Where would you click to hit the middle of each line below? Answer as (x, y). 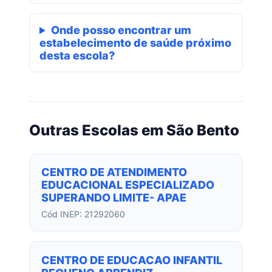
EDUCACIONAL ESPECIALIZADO (128, 185)
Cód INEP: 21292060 (83, 214)
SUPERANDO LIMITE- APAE (114, 198)
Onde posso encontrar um (121, 30)
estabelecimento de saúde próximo (135, 43)
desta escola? (77, 56)
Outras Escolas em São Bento (134, 131)
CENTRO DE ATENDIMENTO (114, 172)
